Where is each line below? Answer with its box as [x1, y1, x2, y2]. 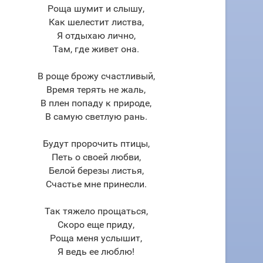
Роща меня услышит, [50, 232, 142, 244]
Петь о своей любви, [51, 151, 141, 163]
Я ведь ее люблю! [58, 246, 134, 257]
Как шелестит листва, [48, 16, 144, 28]
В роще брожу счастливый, [37, 70, 155, 82]
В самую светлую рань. [45, 111, 147, 122]
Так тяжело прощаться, [44, 205, 148, 217]
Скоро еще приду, [58, 219, 134, 230]
